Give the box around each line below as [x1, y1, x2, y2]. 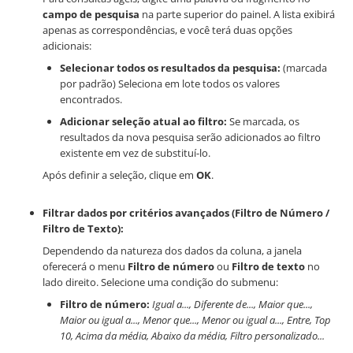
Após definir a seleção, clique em [43, 168, 196, 183]
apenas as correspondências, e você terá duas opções [43, 23, 292, 38]
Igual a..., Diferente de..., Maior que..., [152, 297, 313, 312]
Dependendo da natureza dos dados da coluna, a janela [43, 243, 302, 258]
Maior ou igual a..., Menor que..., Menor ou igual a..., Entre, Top [60, 313, 331, 328]
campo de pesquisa [43, 7, 139, 22]
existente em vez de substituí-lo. [60, 146, 210, 161]
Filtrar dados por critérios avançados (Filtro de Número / [43, 206, 329, 221]
